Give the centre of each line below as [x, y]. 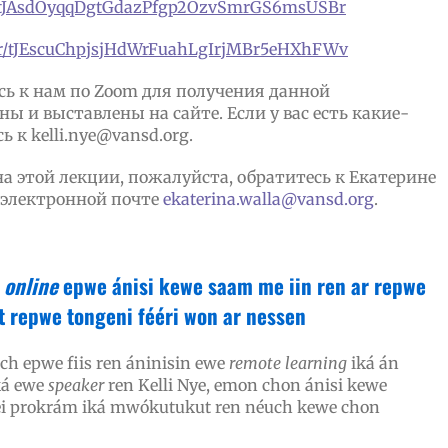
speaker [75, 385]
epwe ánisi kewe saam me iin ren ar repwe [241, 285]
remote [254, 363]
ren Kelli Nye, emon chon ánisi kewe [245, 385]
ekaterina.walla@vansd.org [268, 199]
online [30, 285]
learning [315, 363]
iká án [372, 363]
